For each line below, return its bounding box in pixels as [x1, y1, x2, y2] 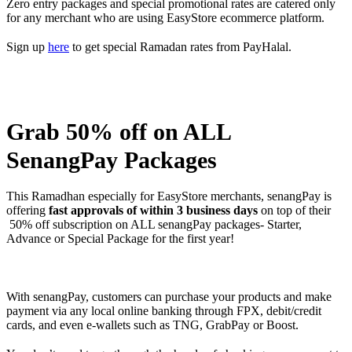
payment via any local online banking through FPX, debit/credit [6, 304, 321, 318]
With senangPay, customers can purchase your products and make [6, 290, 332, 304]
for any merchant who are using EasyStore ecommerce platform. [6, 10, 324, 24]
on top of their [258, 203, 331, 217]
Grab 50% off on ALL [6, 118, 230, 145]
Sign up [6, 39, 48, 53]
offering [6, 203, 46, 217]
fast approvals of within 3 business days [46, 203, 258, 217]
